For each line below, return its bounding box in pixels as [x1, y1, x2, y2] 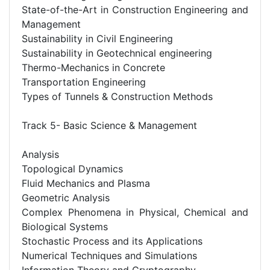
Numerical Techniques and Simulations [22, 249, 197, 262]
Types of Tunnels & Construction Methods [22, 90, 213, 102]
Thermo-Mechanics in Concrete [22, 61, 165, 74]
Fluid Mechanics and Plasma [22, 177, 150, 189]
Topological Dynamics [22, 162, 123, 175]
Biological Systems [22, 220, 108, 233]
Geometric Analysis [22, 191, 110, 204]
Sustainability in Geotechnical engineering [22, 46, 212, 59]
